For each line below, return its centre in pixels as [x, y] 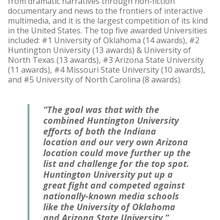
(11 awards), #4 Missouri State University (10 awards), [107, 70]
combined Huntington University [111, 121]
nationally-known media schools [111, 196]
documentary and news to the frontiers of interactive [105, 11]
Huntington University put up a [108, 175]
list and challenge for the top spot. [116, 164]
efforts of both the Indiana [100, 131]
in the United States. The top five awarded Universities [108, 31]
